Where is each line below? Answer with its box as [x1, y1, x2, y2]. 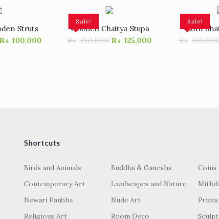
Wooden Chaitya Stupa [70, 24, 149, 33]
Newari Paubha [24, 196, 73, 204]
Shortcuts [24, 138, 60, 147]
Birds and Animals [24, 163, 81, 172]
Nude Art [111, 196, 141, 204]
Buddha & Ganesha [111, 163, 172, 172]
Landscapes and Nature [111, 179, 187, 188]
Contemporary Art [24, 179, 85, 188]
